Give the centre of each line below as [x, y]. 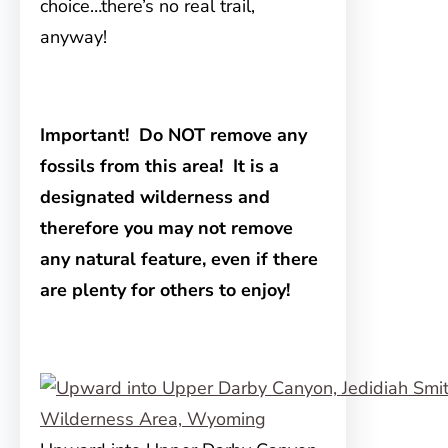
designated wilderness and [155, 197]
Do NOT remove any [220, 135]
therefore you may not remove [166, 228]
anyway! [73, 37]
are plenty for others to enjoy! [165, 290]
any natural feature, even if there [179, 259]
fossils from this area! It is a [159, 166]
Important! [84, 135]
